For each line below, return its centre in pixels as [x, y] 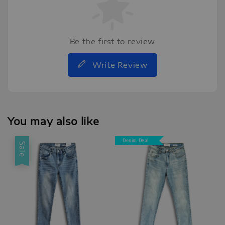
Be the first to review [113, 41]
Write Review [120, 65]
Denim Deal [136, 140]
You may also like [53, 121]
